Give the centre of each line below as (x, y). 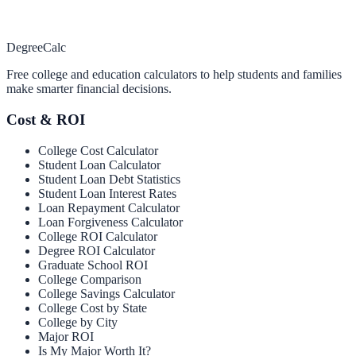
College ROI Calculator (98, 236)
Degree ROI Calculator (97, 250)
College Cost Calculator (98, 150)
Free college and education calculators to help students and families (174, 75)
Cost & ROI (46, 119)
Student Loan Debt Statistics (109, 179)
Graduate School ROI (93, 265)
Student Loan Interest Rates (107, 193)
